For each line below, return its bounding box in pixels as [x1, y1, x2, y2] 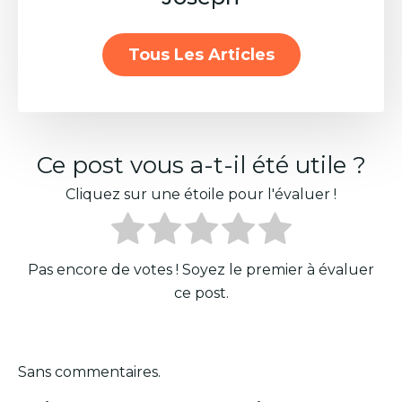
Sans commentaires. [18, 363, 161, 380]
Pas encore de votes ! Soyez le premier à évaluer [28, 260, 374, 278]
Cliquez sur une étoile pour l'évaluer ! [66, 185, 336, 203]
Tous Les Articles [127, 45, 275, 66]
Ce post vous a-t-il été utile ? [36, 151, 366, 180]
